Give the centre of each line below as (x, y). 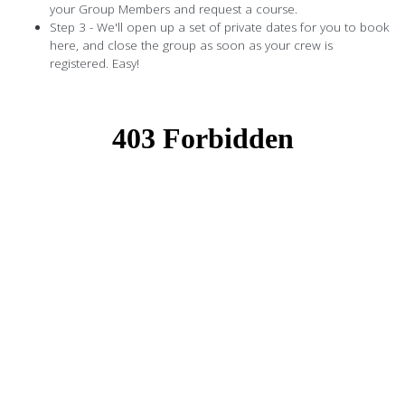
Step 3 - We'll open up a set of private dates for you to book (220, 28)
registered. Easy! (94, 64)
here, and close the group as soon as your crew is (191, 46)
